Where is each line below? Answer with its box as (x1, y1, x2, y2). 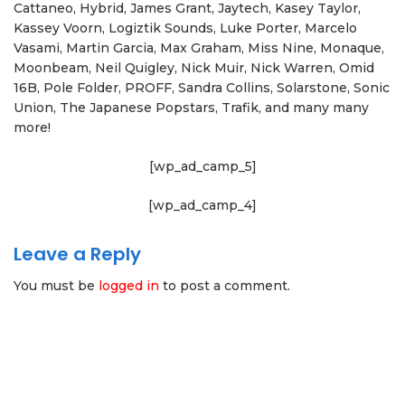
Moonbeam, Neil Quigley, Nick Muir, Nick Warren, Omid (14, 60, 374, 76)
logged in (99, 278, 159, 294)
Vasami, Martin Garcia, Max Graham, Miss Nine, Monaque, (14, 40, 384, 56)
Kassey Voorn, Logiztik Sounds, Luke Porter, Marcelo (14, 20, 357, 36)
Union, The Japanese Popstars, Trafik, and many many (14, 99, 369, 116)
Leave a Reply (14, 241, 141, 267)
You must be (14, 278, 99, 294)
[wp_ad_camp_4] (148, 197, 257, 213)
